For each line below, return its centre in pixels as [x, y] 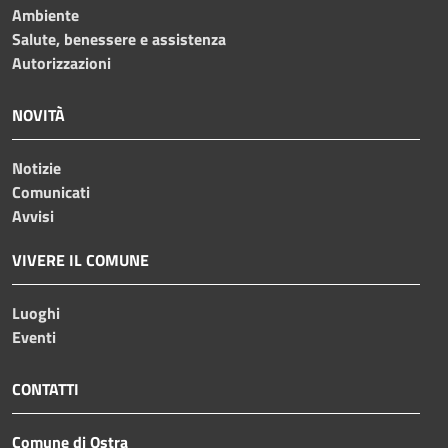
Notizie [36, 167]
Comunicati [51, 191]
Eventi [34, 336]
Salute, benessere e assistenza [119, 38]
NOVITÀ [38, 114]
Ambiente [45, 14]
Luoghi [36, 312]
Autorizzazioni [61, 62]
